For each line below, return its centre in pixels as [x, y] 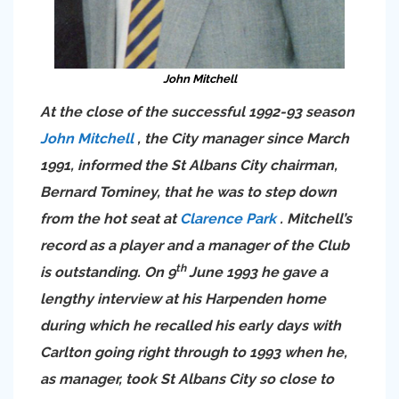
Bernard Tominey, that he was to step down [188, 192]
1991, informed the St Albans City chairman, [189, 165]
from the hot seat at [110, 219]
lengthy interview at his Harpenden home [183, 299]
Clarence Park [228, 219]
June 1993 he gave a [258, 272]
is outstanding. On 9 [108, 272]
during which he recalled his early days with [191, 326]
